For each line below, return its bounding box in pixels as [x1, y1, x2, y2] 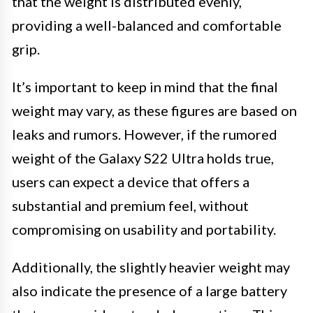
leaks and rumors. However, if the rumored [12, 125, 277, 143]
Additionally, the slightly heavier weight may [12, 258, 290, 275]
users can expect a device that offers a [12, 173, 249, 190]
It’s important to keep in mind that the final [12, 78, 278, 95]
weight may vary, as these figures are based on [12, 101, 297, 119]
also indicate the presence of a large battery [12, 282, 287, 299]
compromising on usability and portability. [12, 220, 276, 238]
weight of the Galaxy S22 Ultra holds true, [12, 149, 274, 166]
